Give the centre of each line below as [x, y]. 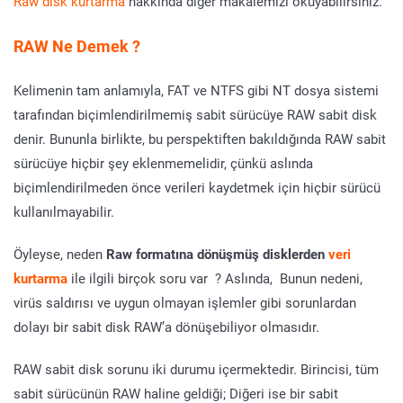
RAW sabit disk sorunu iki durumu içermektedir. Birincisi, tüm [196, 369]
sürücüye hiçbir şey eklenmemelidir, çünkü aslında [163, 163]
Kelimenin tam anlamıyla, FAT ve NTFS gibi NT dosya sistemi [196, 90]
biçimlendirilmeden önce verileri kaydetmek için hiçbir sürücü [197, 188]
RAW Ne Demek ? [77, 46]
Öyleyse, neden [60, 254]
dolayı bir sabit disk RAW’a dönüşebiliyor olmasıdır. [166, 327]
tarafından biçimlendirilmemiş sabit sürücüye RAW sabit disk [195, 115]
